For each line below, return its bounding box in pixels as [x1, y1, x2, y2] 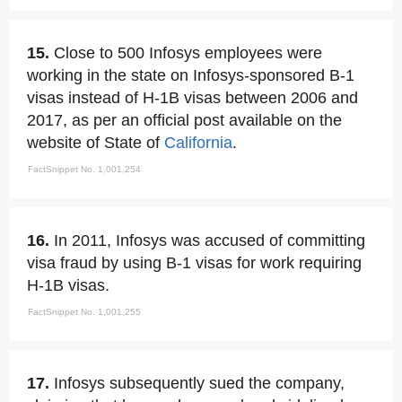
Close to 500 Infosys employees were [54, 44, 322, 62]
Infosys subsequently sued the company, [54, 374, 345, 392]
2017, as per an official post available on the [27, 111, 342, 129]
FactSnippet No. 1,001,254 [28, 164, 141, 174]
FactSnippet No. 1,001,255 [28, 307, 141, 317]
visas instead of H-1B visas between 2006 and [27, 89, 358, 107]
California [164, 134, 232, 152]
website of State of [27, 134, 164, 152]
